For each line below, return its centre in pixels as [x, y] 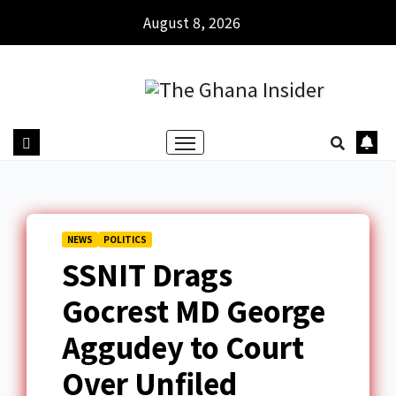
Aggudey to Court [183, 347]
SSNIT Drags [147, 274]
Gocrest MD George [194, 311]
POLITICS [125, 240]
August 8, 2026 [191, 22]
